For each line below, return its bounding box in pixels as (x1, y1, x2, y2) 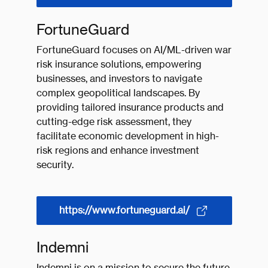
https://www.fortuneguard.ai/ (59, 204, 190, 217)
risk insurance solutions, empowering (36, 58, 202, 71)
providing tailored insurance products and (36, 101, 224, 114)
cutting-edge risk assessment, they (36, 115, 191, 128)
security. (36, 159, 74, 171)
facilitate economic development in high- (36, 130, 219, 142)
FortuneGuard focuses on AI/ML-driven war (36, 44, 232, 56)
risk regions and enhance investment (36, 144, 199, 157)
